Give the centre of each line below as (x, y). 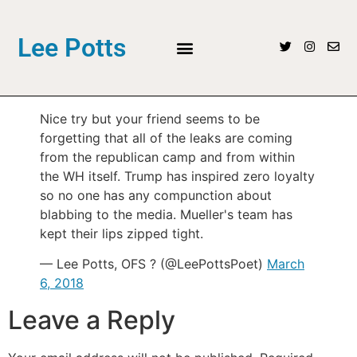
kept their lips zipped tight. (122, 233)
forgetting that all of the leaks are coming (166, 137)
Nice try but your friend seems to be (150, 118)
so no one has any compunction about (156, 195)
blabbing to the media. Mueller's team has (166, 214)
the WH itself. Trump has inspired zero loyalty (177, 176)
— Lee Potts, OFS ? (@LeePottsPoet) (153, 263)
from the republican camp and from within (167, 157)
